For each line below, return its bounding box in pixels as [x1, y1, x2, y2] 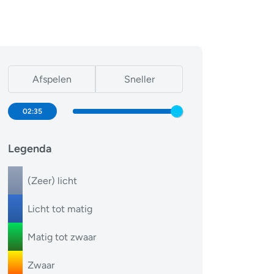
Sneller [124, 73, 155, 85]
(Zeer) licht [28, 175, 77, 187]
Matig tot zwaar [28, 231, 96, 243]
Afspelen [32, 73, 72, 85]
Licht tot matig [28, 203, 92, 215]
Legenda [8, 142, 51, 155]
